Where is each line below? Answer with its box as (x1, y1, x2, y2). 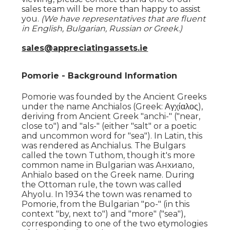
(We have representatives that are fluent (41, 13, 206, 24)
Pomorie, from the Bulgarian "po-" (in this (22, 199, 190, 209)
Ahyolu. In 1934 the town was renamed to (22, 189, 193, 199)
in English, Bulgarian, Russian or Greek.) (22, 23, 183, 33)
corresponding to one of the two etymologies (22, 218, 208, 228)
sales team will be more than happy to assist (22, 4, 201, 14)
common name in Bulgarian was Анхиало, (22, 160, 195, 170)
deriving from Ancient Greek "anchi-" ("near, (22, 111, 201, 121)
